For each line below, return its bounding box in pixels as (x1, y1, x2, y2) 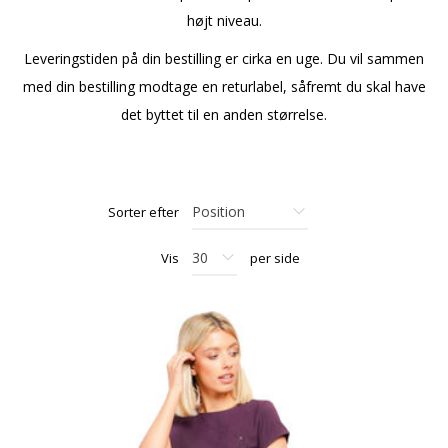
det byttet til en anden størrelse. (121, 105, 327, 124)
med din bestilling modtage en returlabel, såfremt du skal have (22, 77, 426, 96)
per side (250, 249, 300, 267)
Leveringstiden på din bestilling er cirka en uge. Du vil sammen (24, 49, 424, 68)
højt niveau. (186, 11, 262, 30)
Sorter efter (108, 203, 179, 221)
